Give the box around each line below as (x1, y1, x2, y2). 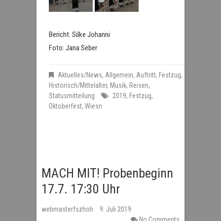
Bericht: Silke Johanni (49, 30, 110, 39)
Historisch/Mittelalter (49, 81, 107, 90)
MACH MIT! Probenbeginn (41, 166, 173, 181)
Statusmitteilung (49, 92, 95, 100)
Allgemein (105, 71, 133, 79)
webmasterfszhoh (41, 205, 95, 214)
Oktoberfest (49, 102, 82, 110)
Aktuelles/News (58, 71, 102, 79)
